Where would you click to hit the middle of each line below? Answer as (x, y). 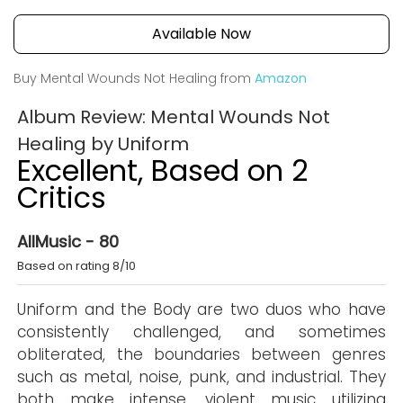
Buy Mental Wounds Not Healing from (134, 78)
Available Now (201, 34)
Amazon (281, 78)
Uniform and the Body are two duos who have (201, 309)
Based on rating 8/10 (77, 266)
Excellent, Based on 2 (163, 170)
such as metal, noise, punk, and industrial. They (201, 377)
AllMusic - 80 (68, 242)
